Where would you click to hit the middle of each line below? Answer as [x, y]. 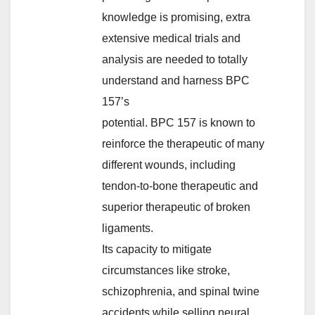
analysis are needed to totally [175, 59]
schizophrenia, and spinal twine [181, 291]
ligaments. [128, 228]
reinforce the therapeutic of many [183, 143]
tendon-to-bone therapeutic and [180, 186]
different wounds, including [169, 165]
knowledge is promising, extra [176, 17]
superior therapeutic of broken [176, 207]
